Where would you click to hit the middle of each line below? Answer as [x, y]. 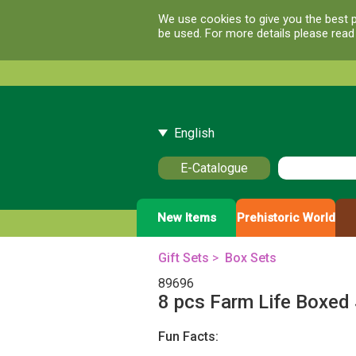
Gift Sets [183, 258]
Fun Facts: [188, 337]
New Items [186, 218]
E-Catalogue [214, 168]
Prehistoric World [286, 218]
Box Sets [250, 258]
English [194, 133]
